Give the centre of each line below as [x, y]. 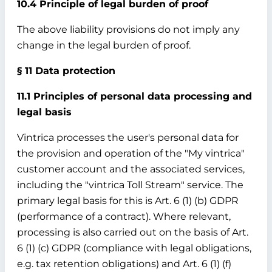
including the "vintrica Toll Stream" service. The [130, 185]
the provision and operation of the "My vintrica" [131, 153]
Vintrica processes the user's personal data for [128, 138]
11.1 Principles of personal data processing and [134, 96]
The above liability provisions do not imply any [128, 29]
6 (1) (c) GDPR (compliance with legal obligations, [134, 248]
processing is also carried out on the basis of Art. [133, 232]
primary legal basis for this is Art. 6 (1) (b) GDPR [128, 201]
